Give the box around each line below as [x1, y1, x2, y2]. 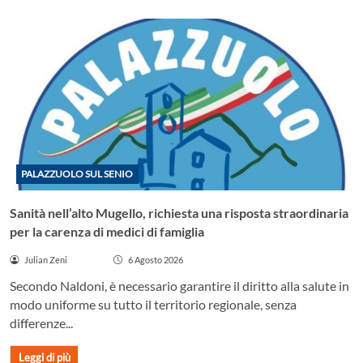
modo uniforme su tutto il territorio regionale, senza [10, 297, 297, 313]
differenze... [10, 315, 73, 331]
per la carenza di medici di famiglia [10, 223, 204, 239]
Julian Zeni [23, 254, 67, 265]
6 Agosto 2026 [127, 254, 183, 265]
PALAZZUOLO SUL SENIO [21, 168, 134, 181]
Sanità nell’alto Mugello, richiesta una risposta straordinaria [10, 204, 348, 220]
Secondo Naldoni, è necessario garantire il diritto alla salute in [10, 278, 349, 294]
